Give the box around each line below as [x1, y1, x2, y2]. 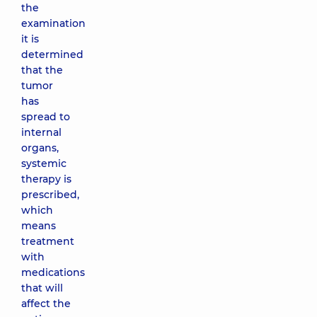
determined [21, 48, 83, 61]
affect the [21, 297, 71, 310]
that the [21, 64, 63, 76]
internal [21, 126, 62, 139]
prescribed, [21, 188, 79, 201]
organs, [21, 142, 59, 154]
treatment [21, 235, 74, 248]
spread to [21, 110, 70, 123]
